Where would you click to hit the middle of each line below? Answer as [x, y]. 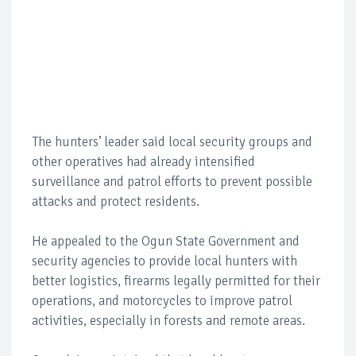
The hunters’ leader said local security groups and [172, 141]
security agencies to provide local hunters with [164, 261]
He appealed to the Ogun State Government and [166, 241]
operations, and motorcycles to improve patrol [162, 300]
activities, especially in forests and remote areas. [168, 320]
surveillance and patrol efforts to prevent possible [172, 181]
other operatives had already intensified [143, 161]
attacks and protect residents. [116, 201]
